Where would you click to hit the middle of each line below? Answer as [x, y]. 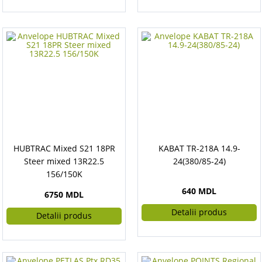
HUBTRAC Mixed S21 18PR [64, 148]
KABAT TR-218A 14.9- [199, 148]
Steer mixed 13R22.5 [64, 161]
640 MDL [199, 191]
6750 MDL [64, 194]
